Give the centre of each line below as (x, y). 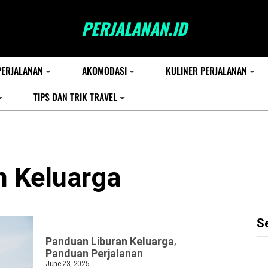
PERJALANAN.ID (134, 28)
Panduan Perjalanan (94, 253)
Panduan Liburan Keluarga (110, 241)
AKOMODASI (104, 71)
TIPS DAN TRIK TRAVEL (75, 97)
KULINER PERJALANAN (206, 71)
